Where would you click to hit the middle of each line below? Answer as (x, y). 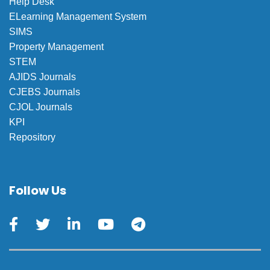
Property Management (56, 47)
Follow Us (38, 190)
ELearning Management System (78, 17)
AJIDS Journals (42, 77)
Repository (32, 137)
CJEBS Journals (45, 92)
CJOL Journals (41, 107)
